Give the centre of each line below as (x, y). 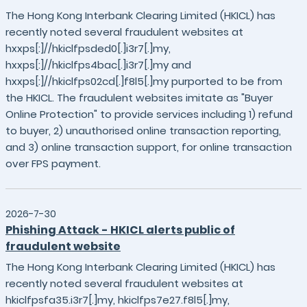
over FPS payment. (53, 163)
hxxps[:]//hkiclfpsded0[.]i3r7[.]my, (88, 48)
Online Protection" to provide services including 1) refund (149, 114)
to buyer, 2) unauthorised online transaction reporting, (143, 131)
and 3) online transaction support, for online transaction (149, 147)
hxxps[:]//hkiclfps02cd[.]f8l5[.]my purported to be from (144, 81)
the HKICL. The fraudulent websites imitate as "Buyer (139, 98)
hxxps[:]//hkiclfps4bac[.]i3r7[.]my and (98, 65)
